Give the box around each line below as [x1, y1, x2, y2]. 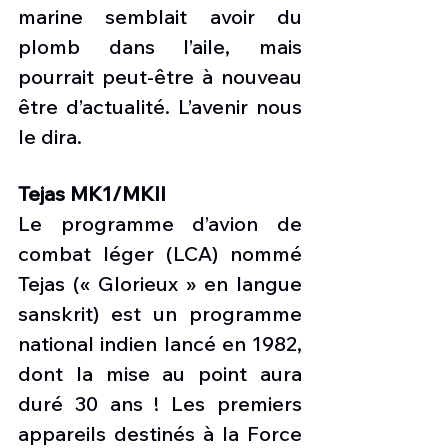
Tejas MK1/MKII [18, 181, 166, 206]
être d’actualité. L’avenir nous [18, 94, 302, 119]
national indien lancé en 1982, [18, 331, 302, 356]
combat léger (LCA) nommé [18, 241, 302, 266]
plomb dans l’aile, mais [18, 34, 302, 59]
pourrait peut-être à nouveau [18, 64, 302, 89]
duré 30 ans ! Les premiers [18, 391, 302, 416]
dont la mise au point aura [18, 361, 302, 386]
